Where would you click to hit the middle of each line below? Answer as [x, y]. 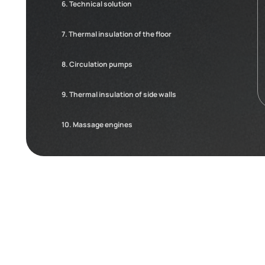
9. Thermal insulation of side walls [119, 94]
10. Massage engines [97, 124]
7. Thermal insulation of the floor [116, 34]
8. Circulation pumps [97, 64]
